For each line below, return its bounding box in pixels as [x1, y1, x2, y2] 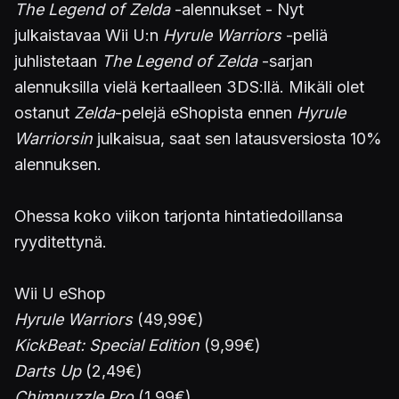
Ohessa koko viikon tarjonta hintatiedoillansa [14, 207, 343, 225]
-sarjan [257, 52, 313, 70]
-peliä [281, 26, 328, 45]
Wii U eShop [14, 284, 106, 303]
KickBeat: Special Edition [14, 336, 199, 354]
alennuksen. [14, 155, 102, 174]
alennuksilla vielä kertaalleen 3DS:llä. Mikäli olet [14, 77, 364, 96]
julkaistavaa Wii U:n [14, 26, 163, 45]
